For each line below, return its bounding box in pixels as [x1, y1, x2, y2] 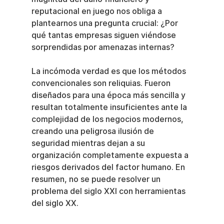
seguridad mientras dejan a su [31, 138, 147, 148]
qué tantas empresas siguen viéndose [31, 30, 178, 40]
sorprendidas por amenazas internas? [31, 42, 174, 52]
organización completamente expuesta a [31, 150, 190, 160]
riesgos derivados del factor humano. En [31, 162, 187, 172]
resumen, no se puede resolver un [31, 174, 162, 184]
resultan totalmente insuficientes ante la [31, 102, 189, 112]
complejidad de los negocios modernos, [31, 114, 185, 124]
